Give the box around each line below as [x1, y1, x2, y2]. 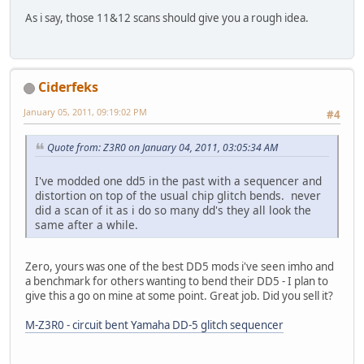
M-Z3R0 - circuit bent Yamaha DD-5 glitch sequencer [25, 318, 284, 333]
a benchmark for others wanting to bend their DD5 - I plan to [25, 274, 328, 289]
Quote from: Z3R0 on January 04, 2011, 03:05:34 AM [47, 141, 278, 155]
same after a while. [35, 217, 138, 233]
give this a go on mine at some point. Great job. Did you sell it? [25, 288, 333, 304]
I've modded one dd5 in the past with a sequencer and [35, 173, 322, 189]
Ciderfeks [38, 78, 98, 97]
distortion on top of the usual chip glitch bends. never [35, 188, 321, 204]
